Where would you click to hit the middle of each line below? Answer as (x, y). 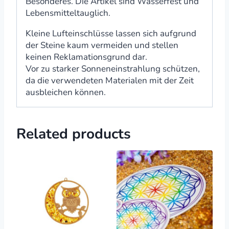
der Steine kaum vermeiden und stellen (102, 45)
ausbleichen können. (66, 92)
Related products (74, 134)
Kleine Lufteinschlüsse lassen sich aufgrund (111, 33)
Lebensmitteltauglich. (68, 13)
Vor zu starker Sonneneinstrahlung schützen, (113, 68)
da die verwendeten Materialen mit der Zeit (110, 80)
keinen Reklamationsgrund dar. (86, 57)
